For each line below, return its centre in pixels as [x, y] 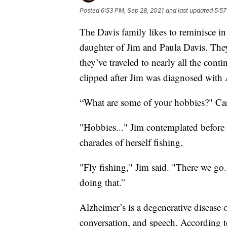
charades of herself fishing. [131, 142]
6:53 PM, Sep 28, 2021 [132, 10]
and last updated [189, 10]
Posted [90, 10]
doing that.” [102, 182]
